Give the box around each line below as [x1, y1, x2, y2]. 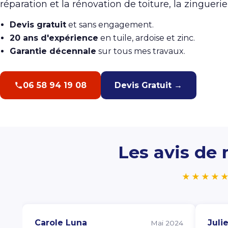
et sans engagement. [66, 20, 154, 30]
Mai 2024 [151, 218, 183, 227]
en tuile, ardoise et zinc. [98, 33, 195, 43]
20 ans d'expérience [10, 33, 99, 43]
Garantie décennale [10, 46, 97, 56]
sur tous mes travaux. [96, 46, 186, 56]
